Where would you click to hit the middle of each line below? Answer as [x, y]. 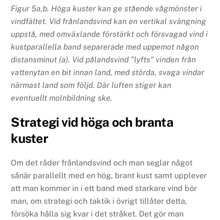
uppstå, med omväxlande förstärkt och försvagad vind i [110, 34]
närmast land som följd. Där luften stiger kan [91, 85]
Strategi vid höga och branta [92, 123]
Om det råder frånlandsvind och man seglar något [102, 163]
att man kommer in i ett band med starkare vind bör [104, 189]
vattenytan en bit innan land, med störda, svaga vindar [108, 72]
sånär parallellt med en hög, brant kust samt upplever [109, 176]
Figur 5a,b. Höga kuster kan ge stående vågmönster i [107, 8]
